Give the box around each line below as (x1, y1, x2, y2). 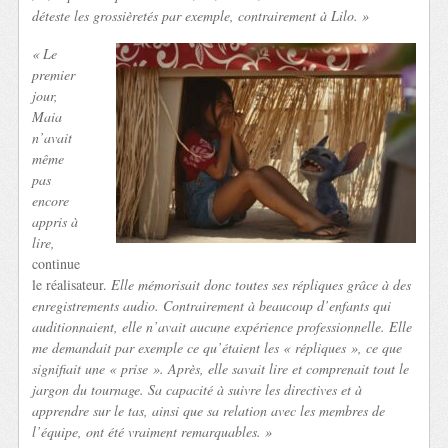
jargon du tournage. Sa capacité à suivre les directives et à (32, 379, 363, 399)
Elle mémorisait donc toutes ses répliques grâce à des (111, 274, 412, 294)
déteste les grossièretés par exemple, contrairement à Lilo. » (32, 6, 370, 26)
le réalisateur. (32, 274, 112, 294)
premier (32, 64, 76, 84)
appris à (32, 211, 79, 231)
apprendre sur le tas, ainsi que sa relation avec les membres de (32, 400, 386, 420)
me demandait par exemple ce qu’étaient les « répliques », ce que (32, 337, 403, 357)
